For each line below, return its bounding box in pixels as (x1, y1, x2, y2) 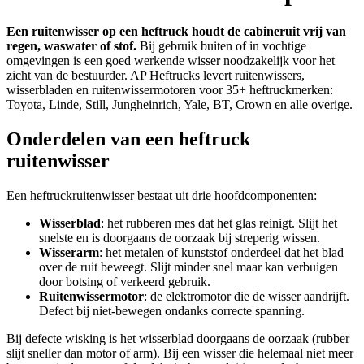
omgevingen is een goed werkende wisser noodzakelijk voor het (6, 53, 335, 67)
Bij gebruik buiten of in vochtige (136, 38, 306, 53)
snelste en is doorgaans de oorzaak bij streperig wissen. (39, 230, 320, 245)
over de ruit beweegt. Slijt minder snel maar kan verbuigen (39, 259, 338, 274)
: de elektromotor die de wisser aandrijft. (144, 288, 349, 303)
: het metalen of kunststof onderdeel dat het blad (99, 245, 344, 259)
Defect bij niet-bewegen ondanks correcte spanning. (39, 303, 305, 318)
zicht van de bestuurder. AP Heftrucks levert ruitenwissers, (6, 67, 305, 82)
